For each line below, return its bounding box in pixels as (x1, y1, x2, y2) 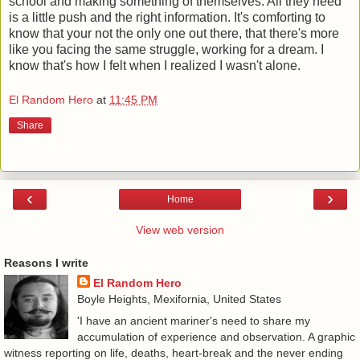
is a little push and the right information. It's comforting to (9, 10, 325, 24)
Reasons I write (4, 256, 88, 270)
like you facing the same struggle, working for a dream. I (9, 42, 324, 56)
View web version (136, 223, 224, 237)
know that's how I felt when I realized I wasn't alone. (9, 58, 301, 72)
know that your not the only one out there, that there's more (9, 26, 339, 40)
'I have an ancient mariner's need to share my (76, 314, 310, 328)
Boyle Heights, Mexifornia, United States (76, 292, 281, 306)
